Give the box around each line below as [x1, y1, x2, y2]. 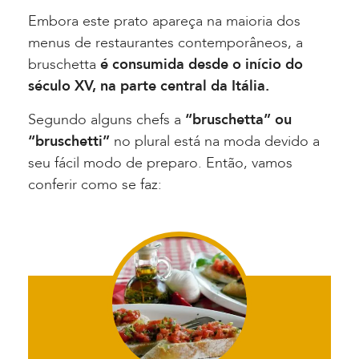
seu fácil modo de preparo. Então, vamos [28, 152, 292, 173]
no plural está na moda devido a [110, 131, 320, 151]
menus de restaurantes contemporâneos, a [28, 33, 303, 54]
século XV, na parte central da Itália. [28, 76, 269, 97]
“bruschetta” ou [185, 109, 292, 130]
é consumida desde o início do [96, 54, 303, 75]
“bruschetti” [28, 131, 110, 151]
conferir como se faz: [28, 174, 162, 195]
